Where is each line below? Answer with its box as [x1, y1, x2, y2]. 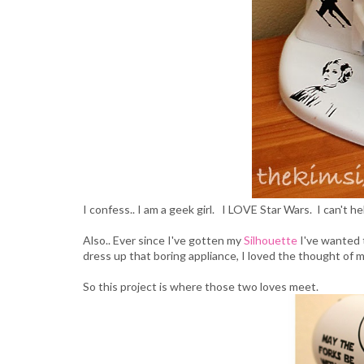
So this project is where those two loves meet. [83, 279, 318, 293]
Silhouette [244, 233, 297, 247]
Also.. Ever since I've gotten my [83, 233, 244, 247]
